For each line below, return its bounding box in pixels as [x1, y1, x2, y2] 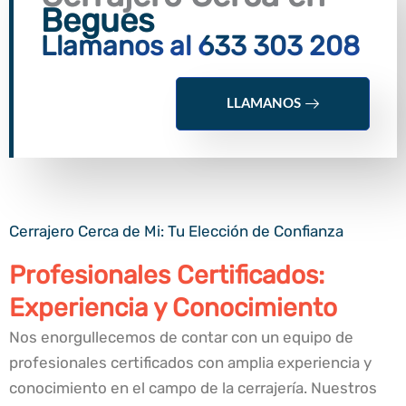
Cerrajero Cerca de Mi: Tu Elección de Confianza [9, 222, 343, 241]
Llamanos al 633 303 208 [41, 29, 360, 63]
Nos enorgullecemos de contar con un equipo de [9, 328, 353, 347]
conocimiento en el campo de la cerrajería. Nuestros [9, 379, 377, 398]
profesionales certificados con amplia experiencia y [9, 353, 372, 372]
